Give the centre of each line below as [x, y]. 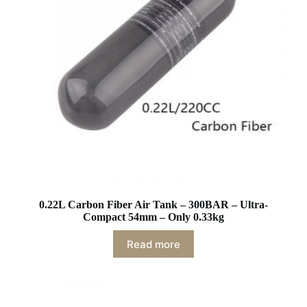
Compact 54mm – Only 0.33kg [153, 217]
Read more [153, 244]
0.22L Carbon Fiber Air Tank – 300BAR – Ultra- [153, 205]
